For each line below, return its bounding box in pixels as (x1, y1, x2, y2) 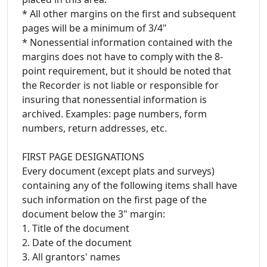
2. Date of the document (22, 235, 132, 249)
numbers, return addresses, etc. (22, 121, 167, 135)
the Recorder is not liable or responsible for (22, 78, 219, 92)
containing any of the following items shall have (22, 178, 237, 192)
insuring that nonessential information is (22, 92, 207, 106)
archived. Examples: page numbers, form (22, 107, 207, 120)
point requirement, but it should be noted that (22, 64, 231, 77)
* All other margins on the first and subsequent (22, 7, 236, 20)
